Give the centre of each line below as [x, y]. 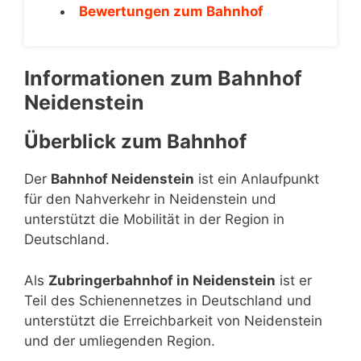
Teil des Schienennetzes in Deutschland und [168, 300]
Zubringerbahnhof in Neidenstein [162, 280]
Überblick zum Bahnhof [135, 141]
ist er [294, 280]
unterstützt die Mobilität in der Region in [154, 219]
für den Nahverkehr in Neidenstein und [150, 199]
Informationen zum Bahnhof [163, 78]
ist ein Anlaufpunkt [257, 179]
